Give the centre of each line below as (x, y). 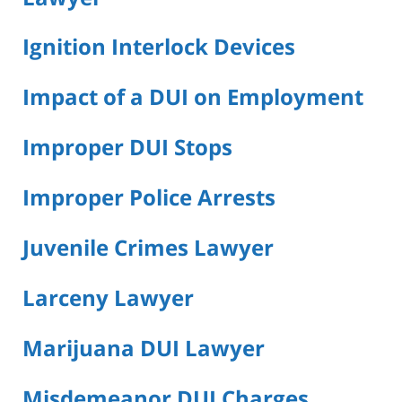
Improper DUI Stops (127, 147)
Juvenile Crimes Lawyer (148, 248)
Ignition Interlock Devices (159, 47)
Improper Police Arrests (149, 197)
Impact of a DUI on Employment (193, 97)
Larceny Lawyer (108, 298)
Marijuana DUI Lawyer (144, 347)
